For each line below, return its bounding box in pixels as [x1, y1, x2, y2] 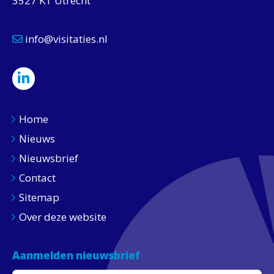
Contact [19, 170, 56, 185]
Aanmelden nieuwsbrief [12, 248, 140, 262]
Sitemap [19, 190, 59, 204]
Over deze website [19, 209, 106, 224]
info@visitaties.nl [23, 31, 108, 46]
